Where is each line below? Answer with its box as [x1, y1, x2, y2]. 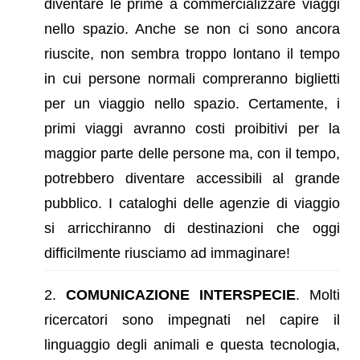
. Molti [296, 286, 340, 303]
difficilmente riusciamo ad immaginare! [44, 244, 290, 261]
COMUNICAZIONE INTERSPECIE [66, 286, 296, 303]
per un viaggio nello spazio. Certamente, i [44, 95, 340, 112]
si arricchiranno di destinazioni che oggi [44, 219, 340, 236]
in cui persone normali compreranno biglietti [44, 70, 340, 87]
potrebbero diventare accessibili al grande [44, 170, 340, 186]
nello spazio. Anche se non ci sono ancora [44, 20, 340, 37]
